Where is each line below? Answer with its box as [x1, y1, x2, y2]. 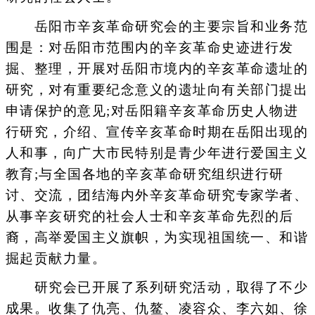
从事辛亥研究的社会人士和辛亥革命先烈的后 [5, 208, 294, 224]
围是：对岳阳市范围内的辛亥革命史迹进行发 [5, 39, 294, 55]
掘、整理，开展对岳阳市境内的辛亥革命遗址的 [5, 60, 308, 76]
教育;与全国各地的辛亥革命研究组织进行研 [5, 166, 284, 181]
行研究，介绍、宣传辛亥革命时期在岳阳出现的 [5, 124, 308, 139]
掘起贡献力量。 [5, 250, 106, 266]
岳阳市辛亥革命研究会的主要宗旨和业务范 [5, 18, 308, 34]
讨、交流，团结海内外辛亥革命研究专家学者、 [5, 187, 308, 202]
